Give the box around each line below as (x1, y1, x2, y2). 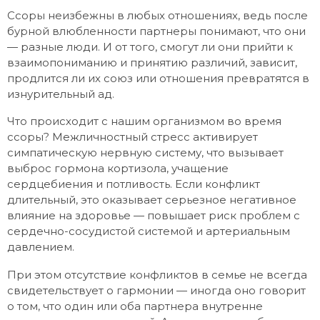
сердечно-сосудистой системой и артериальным (7, 224, 290, 239)
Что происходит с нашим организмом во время (7, 114, 281, 129)
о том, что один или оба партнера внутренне (7, 299, 263, 313)
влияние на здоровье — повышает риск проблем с (7, 209, 300, 223)
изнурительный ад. (7, 87, 114, 101)
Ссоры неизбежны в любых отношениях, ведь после (7, 9, 308, 23)
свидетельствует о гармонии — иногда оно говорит (7, 283, 306, 297)
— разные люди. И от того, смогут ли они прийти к (7, 40, 293, 54)
